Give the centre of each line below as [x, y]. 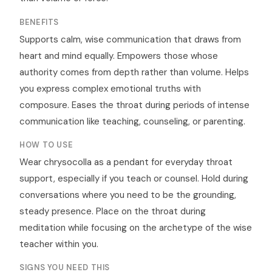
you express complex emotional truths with [110, 89]
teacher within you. [59, 244]
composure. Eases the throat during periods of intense [134, 105]
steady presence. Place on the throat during [113, 212]
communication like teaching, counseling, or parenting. [132, 122]
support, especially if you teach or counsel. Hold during [134, 179]
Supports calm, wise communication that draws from [130, 40]
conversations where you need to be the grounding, [128, 195]
